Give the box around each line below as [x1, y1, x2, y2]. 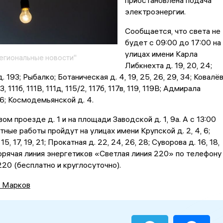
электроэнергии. [124, 6, 186, 17]
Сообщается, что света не [124, 26, 221, 36]
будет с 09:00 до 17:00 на [124, 37, 221, 48]
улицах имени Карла [124, 49, 198, 59]
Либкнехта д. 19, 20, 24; [124, 60, 212, 71]
